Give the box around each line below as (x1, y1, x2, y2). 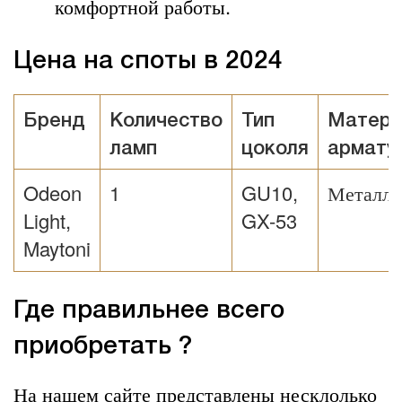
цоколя (241, 139, 309, 158)
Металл (328, 178, 392, 206)
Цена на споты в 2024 (13, 49, 283, 73)
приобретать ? (13, 335, 192, 358)
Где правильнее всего (13, 299, 284, 322)
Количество (109, 111, 223, 130)
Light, (23, 205, 71, 234)
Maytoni (23, 233, 91, 262)
